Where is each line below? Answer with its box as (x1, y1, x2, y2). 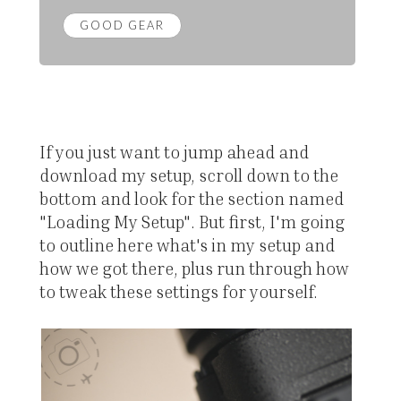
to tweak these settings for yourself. (38, 281, 318, 303)
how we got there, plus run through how (38, 258, 349, 279)
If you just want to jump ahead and (38, 141, 309, 163)
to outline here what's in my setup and (38, 235, 335, 256)
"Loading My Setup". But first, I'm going (38, 211, 345, 233)
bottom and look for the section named (38, 188, 344, 209)
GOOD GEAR (79, 18, 165, 33)
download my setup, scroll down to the (38, 165, 338, 186)
